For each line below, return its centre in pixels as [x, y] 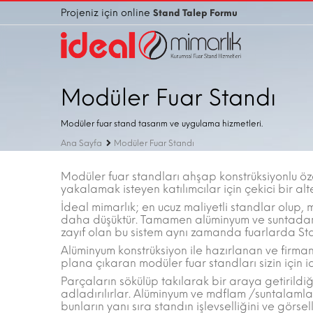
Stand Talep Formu [195, 13]
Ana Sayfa [81, 143]
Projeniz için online [107, 13]
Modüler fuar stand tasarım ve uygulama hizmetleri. [162, 124]
